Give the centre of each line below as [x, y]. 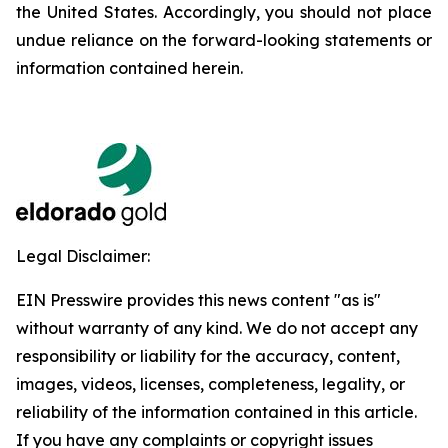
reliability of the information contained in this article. [216, 412]
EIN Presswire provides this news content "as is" [198, 300]
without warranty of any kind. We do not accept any [217, 328]
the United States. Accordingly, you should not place [224, 12]
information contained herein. [129, 68]
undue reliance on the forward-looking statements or [224, 40]
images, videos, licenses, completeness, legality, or [210, 384]
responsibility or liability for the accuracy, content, [208, 356]
